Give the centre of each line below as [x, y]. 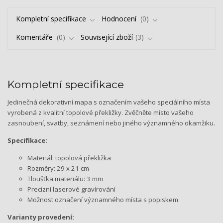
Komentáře [35, 37]
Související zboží [107, 37]
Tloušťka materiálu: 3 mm [65, 178]
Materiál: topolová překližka [69, 158]
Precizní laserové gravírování [71, 189]
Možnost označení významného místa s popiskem [103, 199]
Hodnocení [120, 19]
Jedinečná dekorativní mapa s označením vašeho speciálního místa [109, 102]
